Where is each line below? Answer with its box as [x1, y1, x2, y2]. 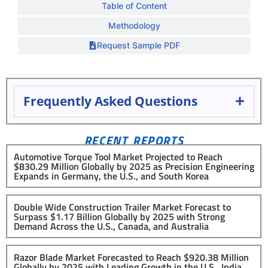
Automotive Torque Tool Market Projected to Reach [14, 149, 223, 164]
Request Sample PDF [96, 39, 180, 50]
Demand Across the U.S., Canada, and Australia [14, 218, 209, 233]
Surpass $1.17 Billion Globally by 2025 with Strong [14, 209, 225, 224]
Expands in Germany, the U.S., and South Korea [14, 168, 209, 183]
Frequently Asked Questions [23, 92, 197, 109]
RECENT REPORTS [84, 130, 184, 150]
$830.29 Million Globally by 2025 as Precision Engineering [14, 159, 254, 173]
